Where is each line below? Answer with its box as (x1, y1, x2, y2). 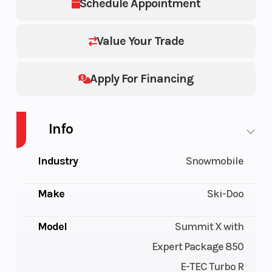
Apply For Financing (90, 72, 194, 86)
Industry (37, 154, 78, 168)
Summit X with (175, 220, 244, 234)
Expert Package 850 (152, 240, 244, 254)
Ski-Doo (207, 187, 244, 201)
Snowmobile (186, 154, 244, 168)
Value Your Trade (96, 34, 184, 49)
